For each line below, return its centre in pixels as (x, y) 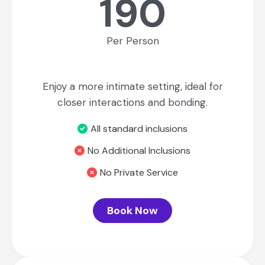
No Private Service (139, 172)
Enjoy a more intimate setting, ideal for (132, 86)
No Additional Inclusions (139, 150)
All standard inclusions (139, 128)
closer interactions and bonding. (132, 102)
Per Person (132, 41)
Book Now (132, 210)
